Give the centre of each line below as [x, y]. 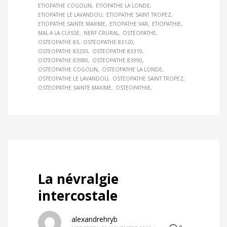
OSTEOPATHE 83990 [117, 61]
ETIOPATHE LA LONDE [123, 6]
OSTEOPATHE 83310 [117, 51]
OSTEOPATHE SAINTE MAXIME [75, 88]
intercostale [78, 196]
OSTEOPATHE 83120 [108, 42]
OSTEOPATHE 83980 [63, 61]
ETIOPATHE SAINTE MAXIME [72, 24]
